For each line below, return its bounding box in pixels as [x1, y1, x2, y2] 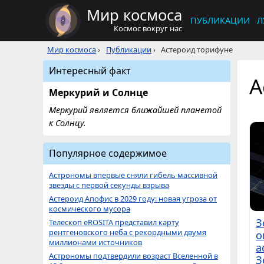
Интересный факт [49, 64, 131, 77]
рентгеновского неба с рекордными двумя [49, 227, 206, 237]
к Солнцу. [49, 117, 86, 128]
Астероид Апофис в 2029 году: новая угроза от [49, 193, 217, 204]
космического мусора [49, 203, 130, 214]
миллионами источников [49, 237, 142, 247]
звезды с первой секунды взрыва [49, 180, 169, 190]
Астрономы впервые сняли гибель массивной [49, 170, 217, 180]
